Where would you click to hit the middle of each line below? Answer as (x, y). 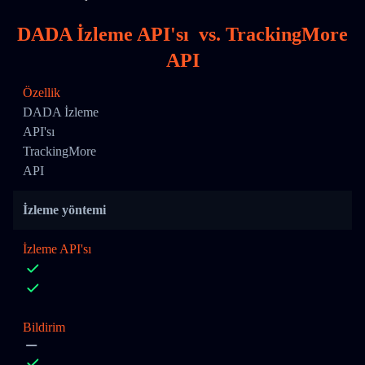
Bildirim (44, 327)
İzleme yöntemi (64, 210)
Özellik (42, 92)
